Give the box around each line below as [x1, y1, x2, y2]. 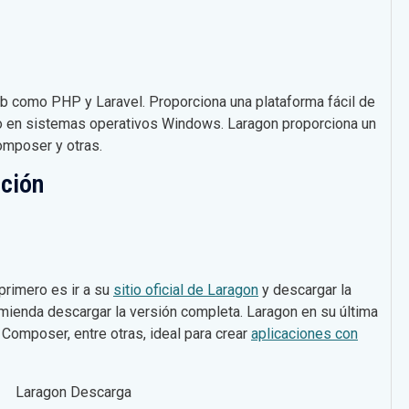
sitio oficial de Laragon [113, 280, 258, 299]
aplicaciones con [251, 324, 358, 342]
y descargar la [258, 280, 351, 299]
